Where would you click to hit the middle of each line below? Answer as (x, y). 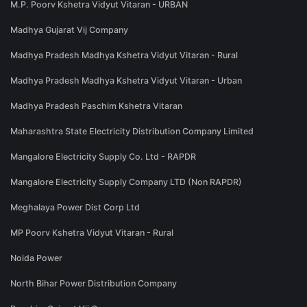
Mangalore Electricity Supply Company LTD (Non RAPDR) (126, 182)
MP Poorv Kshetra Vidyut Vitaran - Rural (92, 233)
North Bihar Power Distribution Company (94, 284)
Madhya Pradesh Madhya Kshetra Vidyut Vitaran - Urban (126, 81)
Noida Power (36, 258)
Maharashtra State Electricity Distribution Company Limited (132, 132)
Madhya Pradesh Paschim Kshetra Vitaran (96, 106)
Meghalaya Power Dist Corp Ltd (75, 208)
